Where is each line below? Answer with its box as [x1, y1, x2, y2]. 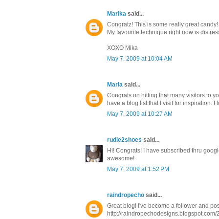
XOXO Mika [107, 44, 138, 52]
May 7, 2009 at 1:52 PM [107, 166, 169, 173]
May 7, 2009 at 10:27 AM [107, 110, 173, 118]
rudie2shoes [107, 136, 142, 144]
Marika [107, 10, 126, 18]
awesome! [107, 155, 134, 162]
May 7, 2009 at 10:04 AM [107, 55, 173, 63]
